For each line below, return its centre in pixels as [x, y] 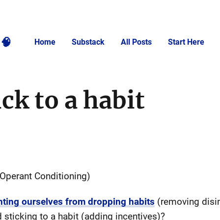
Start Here [186, 42]
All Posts [137, 42]
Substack [88, 42]
